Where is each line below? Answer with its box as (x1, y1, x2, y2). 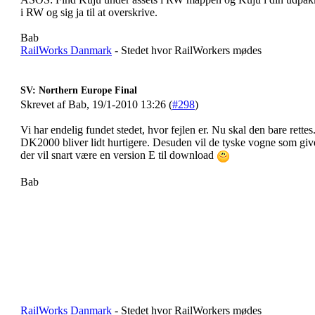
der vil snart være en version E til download (20, 149, 217, 161)
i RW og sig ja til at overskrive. (20, 6, 157, 19)
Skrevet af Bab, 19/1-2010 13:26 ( (20, 98, 172, 110)
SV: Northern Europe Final (20, 85, 137, 96)
